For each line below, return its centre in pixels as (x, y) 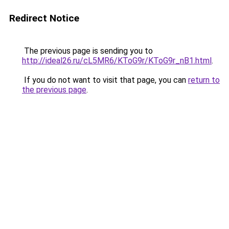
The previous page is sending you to (87, 51)
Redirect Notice (44, 18)
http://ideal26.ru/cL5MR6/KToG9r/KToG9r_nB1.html (117, 61)
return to (204, 80)
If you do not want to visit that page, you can (105, 80)
